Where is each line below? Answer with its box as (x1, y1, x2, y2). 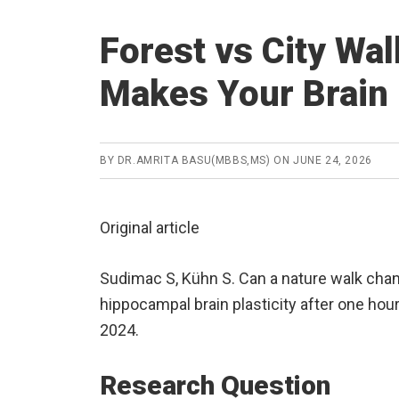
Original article (100, 218, 199, 238)
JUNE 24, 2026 (293, 154, 372, 167)
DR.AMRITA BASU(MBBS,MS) (117, 154, 271, 167)
